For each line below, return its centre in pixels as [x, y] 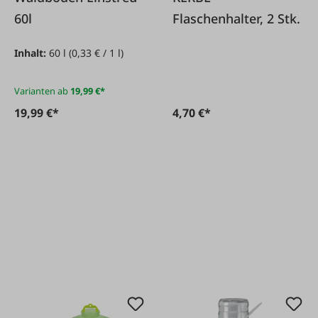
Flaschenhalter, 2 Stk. [237, 18]
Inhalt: [32, 53]
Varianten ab [41, 91]
